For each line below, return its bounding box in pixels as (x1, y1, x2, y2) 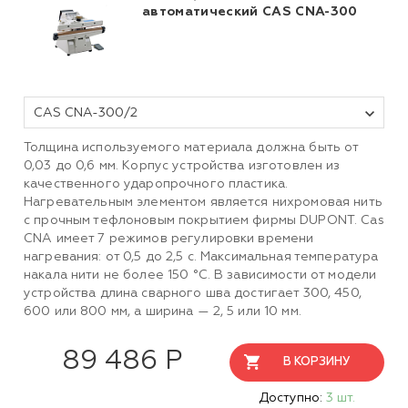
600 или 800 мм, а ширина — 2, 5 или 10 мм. (24, 305, 301, 319)
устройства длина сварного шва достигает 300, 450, (24, 287, 362, 301)
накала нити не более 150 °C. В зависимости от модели (24, 269, 377, 282)
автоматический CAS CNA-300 (142, 5, 358, 19)
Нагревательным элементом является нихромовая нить (24, 196, 382, 209)
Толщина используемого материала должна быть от (24, 141, 359, 155)
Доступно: (259, 392, 326, 405)
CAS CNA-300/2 (34, 107, 138, 120)
